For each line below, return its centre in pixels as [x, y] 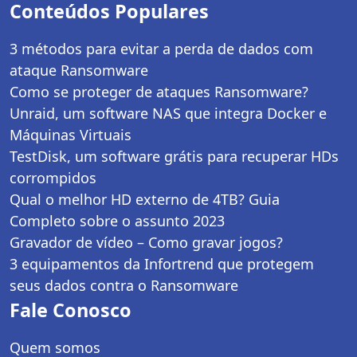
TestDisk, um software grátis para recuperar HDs [174, 156]
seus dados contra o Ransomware [124, 285]
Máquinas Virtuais [71, 134]
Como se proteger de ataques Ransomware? [159, 91]
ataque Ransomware [79, 70]
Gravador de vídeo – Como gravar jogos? [146, 242]
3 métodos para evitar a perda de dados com [161, 48]
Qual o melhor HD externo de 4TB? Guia [145, 199]
